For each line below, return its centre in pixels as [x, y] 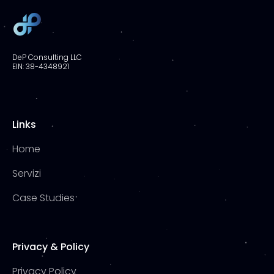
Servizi [27, 174]
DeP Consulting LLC [47, 57]
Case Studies [43, 198]
